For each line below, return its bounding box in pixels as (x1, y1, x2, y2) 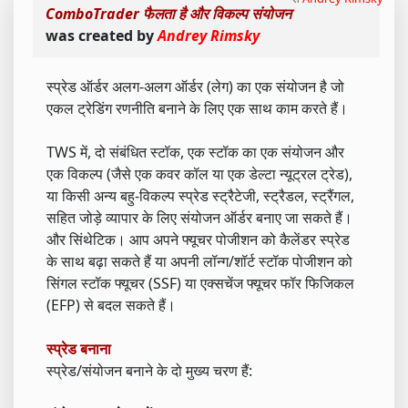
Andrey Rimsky (158, 25, 260, 46)
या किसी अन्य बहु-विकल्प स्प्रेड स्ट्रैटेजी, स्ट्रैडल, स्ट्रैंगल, (46, 186, 354, 206)
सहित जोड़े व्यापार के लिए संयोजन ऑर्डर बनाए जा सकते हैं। (46, 208, 352, 228)
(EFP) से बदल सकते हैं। (46, 295, 176, 315)
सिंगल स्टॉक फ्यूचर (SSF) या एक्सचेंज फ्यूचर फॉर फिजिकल (46, 273, 354, 293)
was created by (46, 25, 158, 46)
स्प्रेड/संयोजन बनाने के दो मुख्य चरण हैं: (46, 361, 252, 381)
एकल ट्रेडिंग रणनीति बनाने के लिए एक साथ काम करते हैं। (46, 98, 348, 118)
